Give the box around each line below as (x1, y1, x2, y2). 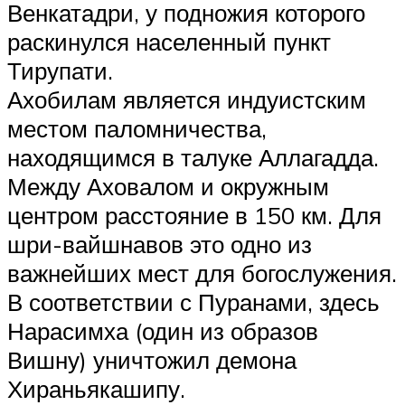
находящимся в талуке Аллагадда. (7, 142, 379, 172)
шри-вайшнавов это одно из (7, 229, 312, 259)
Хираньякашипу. (7, 373, 185, 403)
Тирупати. (7, 55, 113, 85)
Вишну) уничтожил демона (7, 344, 297, 374)
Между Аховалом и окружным (7, 171, 329, 201)
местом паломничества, (7, 113, 267, 143)
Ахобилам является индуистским (7, 84, 366, 114)
